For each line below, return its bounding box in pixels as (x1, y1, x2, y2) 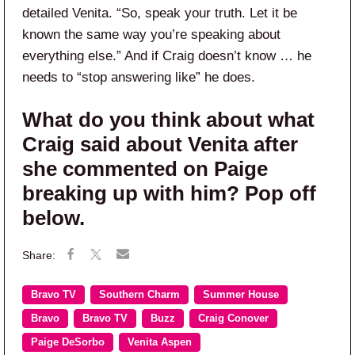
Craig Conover (198, 313, 269, 325)
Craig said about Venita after (22, 132, 298, 157)
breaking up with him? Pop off (22, 181, 316, 206)
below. (22, 206, 85, 231)
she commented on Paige (22, 157, 268, 181)
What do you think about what (22, 108, 315, 132)
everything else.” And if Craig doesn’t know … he (22, 48, 311, 64)
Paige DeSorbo (31, 337, 105, 349)
